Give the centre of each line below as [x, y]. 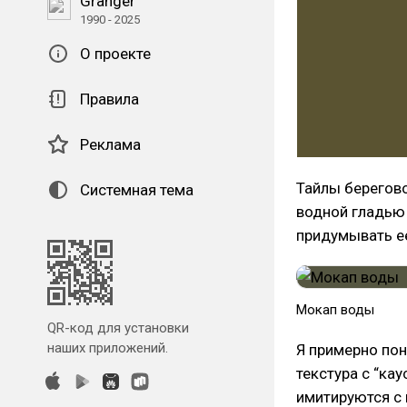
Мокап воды [335, 310]
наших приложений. [108, 348]
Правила [109, 99]
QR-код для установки [118, 328]
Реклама [110, 144]
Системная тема [137, 190]
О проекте [115, 54]
